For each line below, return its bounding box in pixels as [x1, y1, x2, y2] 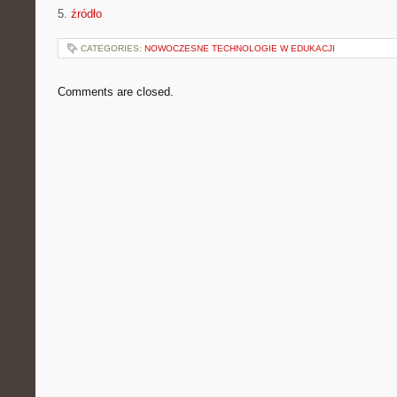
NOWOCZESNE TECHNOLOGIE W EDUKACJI [144, 43, 335, 53]
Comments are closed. [58, 85, 174, 98]
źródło [71, 7, 102, 20]
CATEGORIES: [81, 43, 144, 53]
